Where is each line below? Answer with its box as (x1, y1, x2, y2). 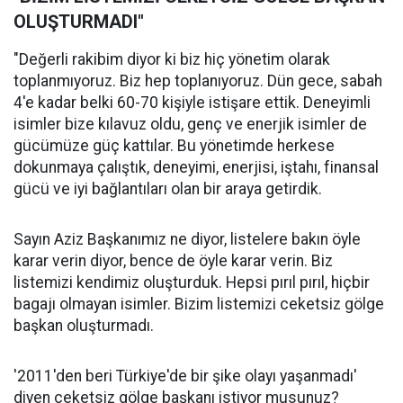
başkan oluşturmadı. (13, 317, 154, 336)
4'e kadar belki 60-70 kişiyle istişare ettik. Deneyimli (13, 94, 371, 112)
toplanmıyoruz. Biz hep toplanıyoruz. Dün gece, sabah (13, 72, 382, 91)
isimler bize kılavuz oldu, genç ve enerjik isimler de (13, 115, 367, 134)
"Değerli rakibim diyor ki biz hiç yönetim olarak (13, 50, 330, 69)
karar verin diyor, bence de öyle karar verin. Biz (13, 252, 333, 271)
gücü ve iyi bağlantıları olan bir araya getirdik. (13, 180, 322, 199)
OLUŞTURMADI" (13, 11, 144, 33)
